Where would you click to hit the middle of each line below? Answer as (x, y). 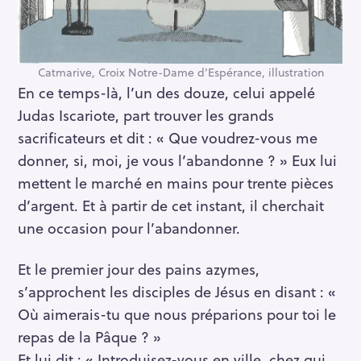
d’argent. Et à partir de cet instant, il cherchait (171, 205)
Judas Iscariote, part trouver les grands (146, 115)
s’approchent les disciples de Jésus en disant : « (177, 291)
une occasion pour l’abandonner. (129, 228)
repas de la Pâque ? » (89, 336)
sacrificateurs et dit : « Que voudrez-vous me (168, 138)
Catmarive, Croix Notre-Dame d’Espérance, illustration (180, 73)
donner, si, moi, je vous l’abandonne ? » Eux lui (177, 160)
